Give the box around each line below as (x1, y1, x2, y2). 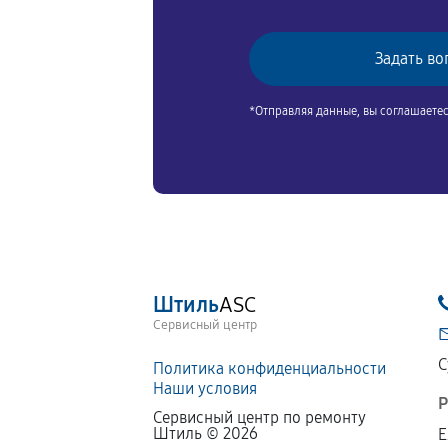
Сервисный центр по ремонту (153, 408, 367, 427)
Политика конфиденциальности (153, 359, 387, 378)
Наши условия (153, 379, 258, 398)
